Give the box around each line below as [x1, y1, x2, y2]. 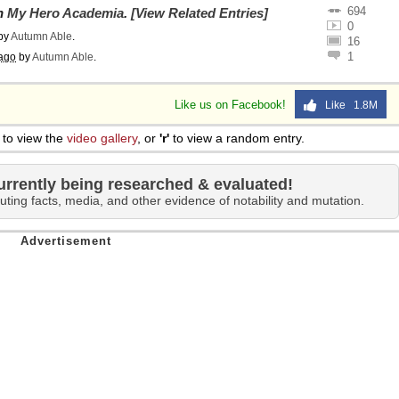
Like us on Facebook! [175, 98, 289, 111]
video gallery [67, 131, 137, 145]
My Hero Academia [7, 5, 124, 20]
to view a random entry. [169, 131, 305, 145]
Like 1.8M [317, 99, 378, 111]
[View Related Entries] [131, 5, 268, 20]
